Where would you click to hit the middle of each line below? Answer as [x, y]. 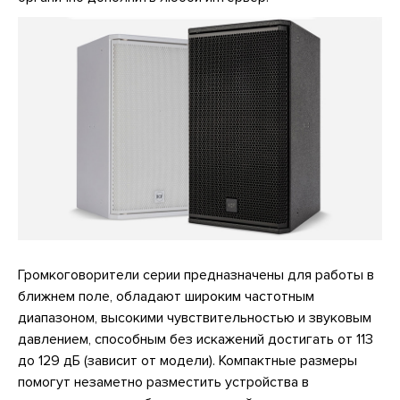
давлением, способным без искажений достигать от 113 [196, 340]
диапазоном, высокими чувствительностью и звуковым [195, 318]
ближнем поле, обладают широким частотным [166, 297]
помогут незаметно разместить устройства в [163, 383]
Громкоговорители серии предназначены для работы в [196, 275]
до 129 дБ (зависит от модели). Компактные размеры [187, 361]
